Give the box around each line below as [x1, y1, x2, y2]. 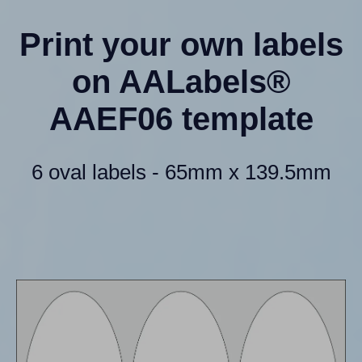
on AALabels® [72, 63, 290, 99]
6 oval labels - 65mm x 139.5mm [31, 159, 331, 184]
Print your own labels [19, 26, 343, 62]
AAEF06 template [48, 100, 314, 137]
